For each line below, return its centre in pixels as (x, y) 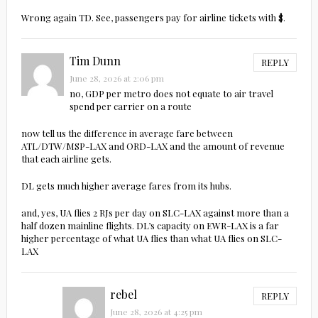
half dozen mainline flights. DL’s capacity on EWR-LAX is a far (150, 226)
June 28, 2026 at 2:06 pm (116, 78)
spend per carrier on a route (130, 106)
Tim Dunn (95, 61)
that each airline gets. (66, 159)
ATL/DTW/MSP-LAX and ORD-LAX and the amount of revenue (153, 146)
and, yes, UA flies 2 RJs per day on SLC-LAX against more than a (155, 213)
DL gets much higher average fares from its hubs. (126, 186)
